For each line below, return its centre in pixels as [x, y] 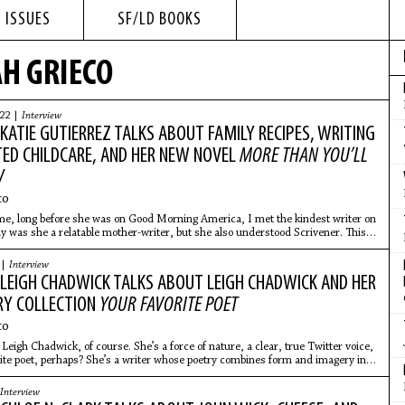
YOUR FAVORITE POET [168, 306]
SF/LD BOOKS [160, 20]
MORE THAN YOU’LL [303, 156]
